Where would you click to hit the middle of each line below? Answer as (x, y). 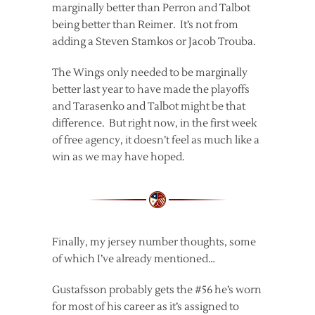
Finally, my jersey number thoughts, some (154, 242)
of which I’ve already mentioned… (134, 259)
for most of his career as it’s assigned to (146, 307)
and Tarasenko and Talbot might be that (149, 106)
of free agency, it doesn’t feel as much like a (156, 140)
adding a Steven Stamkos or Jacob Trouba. (154, 41)
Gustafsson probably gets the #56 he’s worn (157, 290)
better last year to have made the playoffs (151, 89)
